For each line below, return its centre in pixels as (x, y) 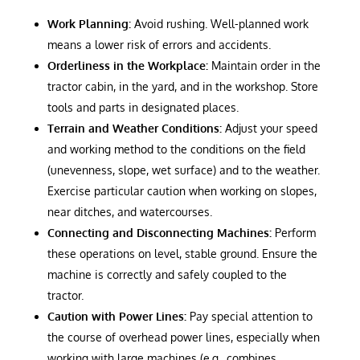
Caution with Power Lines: (117, 316)
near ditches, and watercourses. (129, 211)
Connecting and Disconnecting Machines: (159, 232)
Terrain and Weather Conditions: (134, 128)
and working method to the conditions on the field (176, 149)
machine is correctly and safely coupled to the (167, 274)
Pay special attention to (249, 316)
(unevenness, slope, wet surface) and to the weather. (183, 170)
